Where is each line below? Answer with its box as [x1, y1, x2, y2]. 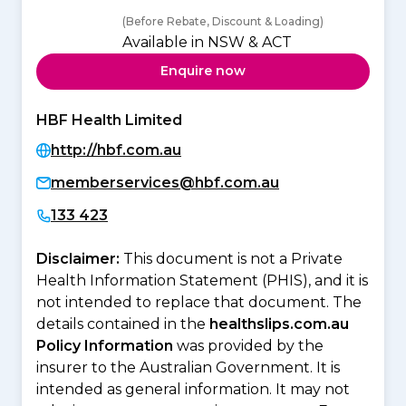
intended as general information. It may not [36, 380, 350, 398]
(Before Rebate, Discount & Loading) [122, 14, 324, 28]
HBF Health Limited [36, 111, 182, 129]
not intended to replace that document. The [36, 293, 362, 311]
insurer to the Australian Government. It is [36, 358, 340, 376]
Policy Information [36, 336, 173, 354]
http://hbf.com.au [51, 140, 181, 159]
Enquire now [160, 63, 246, 80]
